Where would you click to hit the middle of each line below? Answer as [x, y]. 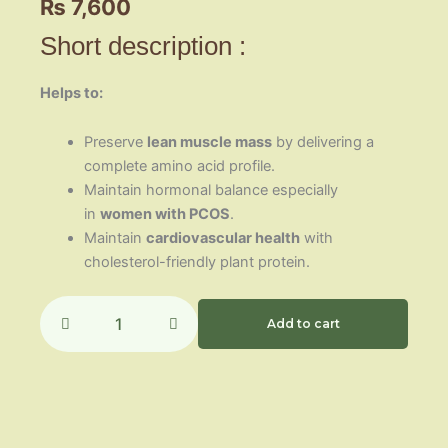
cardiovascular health [222, 238]
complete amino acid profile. [179, 166]
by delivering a [322, 142]
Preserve [115, 142]
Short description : [143, 45]
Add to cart [303, 324]
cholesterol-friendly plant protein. [196, 262]
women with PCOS [164, 214]
